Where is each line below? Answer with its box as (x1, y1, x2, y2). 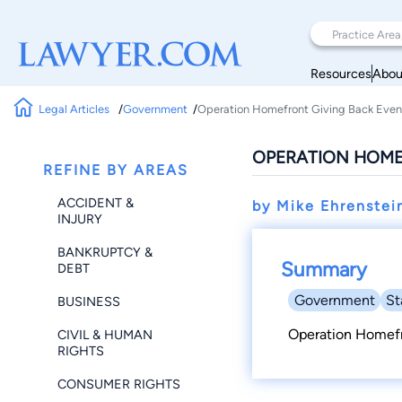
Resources (310, 65, 371, 82)
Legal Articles (39, 101, 113, 116)
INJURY (57, 210, 102, 227)
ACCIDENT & (57, 194, 134, 211)
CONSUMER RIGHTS (57, 376, 180, 393)
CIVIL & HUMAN (57, 327, 153, 344)
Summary (281, 258, 368, 282)
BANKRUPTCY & (57, 243, 153, 260)
